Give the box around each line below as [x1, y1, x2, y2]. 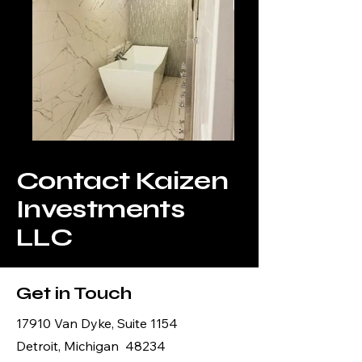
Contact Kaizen [16, 165, 229, 196]
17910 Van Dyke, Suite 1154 [16, 315, 178, 331]
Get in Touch [16, 284, 132, 304]
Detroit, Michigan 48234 [16, 338, 166, 354]
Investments [16, 193, 184, 225]
